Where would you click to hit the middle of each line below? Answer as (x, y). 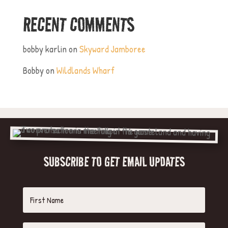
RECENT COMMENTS (78, 24)
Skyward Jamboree (112, 49)
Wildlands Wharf (85, 70)
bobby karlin (45, 49)
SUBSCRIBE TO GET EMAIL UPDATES (114, 162)
